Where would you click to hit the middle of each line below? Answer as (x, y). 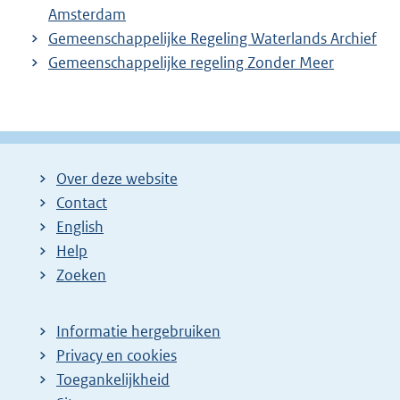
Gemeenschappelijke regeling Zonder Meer (191, 62)
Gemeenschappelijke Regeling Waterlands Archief (212, 38)
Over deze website (117, 179)
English (80, 227)
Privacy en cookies (117, 356)
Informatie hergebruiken (138, 332)
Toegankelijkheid (113, 380)
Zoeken (81, 275)
